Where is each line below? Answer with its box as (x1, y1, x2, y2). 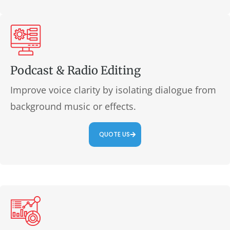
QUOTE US (99, 130, 130, 139)
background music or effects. (10, 100, 136, 112)
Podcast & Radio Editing (10, 63, 141, 78)
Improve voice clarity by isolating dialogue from (10, 84, 216, 96)
